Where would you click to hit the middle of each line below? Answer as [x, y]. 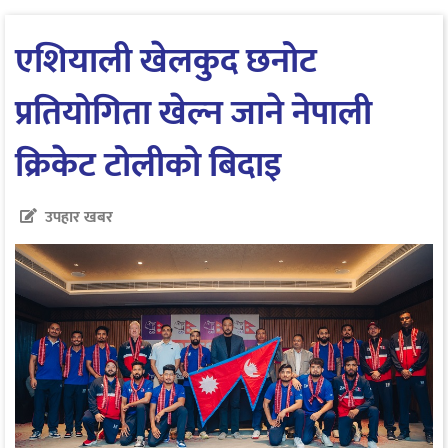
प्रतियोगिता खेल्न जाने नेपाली [193, 113]
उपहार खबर [79, 217]
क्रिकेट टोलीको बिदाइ [148, 165]
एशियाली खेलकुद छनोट [166, 61]
